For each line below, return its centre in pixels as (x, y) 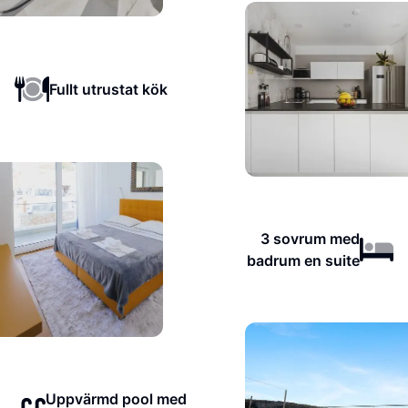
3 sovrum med (310, 239)
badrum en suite (303, 260)
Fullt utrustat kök (108, 89)
